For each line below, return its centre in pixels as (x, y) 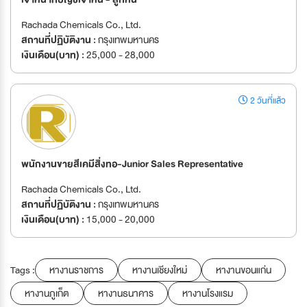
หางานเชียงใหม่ (160, 270)
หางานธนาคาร (126, 294)
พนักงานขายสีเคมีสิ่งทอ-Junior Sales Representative (132, 164)
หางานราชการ (76, 270)
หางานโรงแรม (208, 294)
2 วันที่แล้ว (267, 101)
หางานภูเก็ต (47, 294)
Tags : (23, 270)
